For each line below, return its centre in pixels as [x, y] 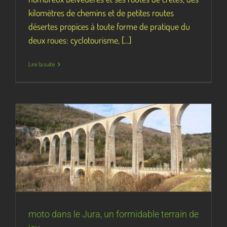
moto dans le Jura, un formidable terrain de [113, 214]
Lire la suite [42, 64]
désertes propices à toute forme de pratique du [109, 27]
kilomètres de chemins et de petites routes [101, 13]
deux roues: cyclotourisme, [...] [80, 40]
